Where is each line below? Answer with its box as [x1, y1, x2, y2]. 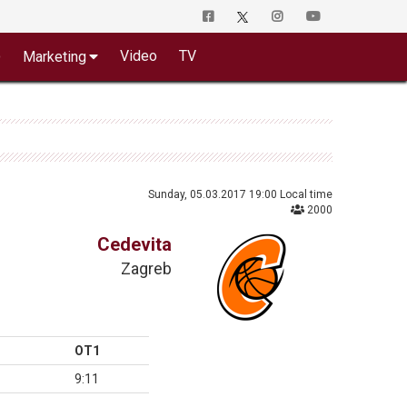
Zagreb [121, 259, 173, 278]
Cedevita [97, 233, 173, 255]
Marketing [22, 48, 86, 65]
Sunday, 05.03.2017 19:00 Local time [147, 188, 333, 201]
